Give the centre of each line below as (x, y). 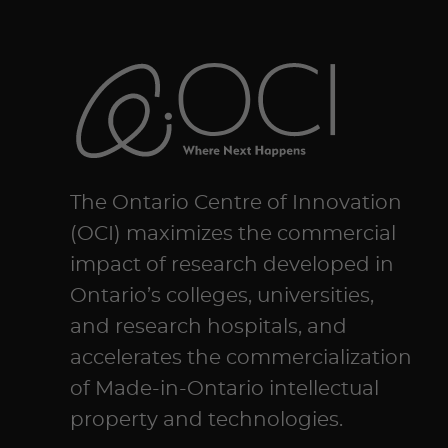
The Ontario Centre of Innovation (236, 203)
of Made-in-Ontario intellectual (224, 389)
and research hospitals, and (208, 327)
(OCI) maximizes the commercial (233, 234)
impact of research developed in (232, 265)
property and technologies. (206, 420)
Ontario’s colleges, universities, (222, 296)
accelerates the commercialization (241, 358)
